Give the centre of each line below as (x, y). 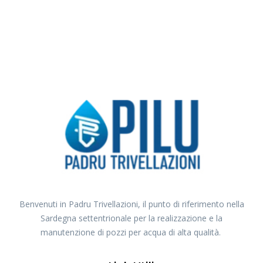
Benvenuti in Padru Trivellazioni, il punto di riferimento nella (131, 191)
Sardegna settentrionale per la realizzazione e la (131, 205)
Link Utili (131, 253)
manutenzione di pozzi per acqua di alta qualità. (131, 219)
